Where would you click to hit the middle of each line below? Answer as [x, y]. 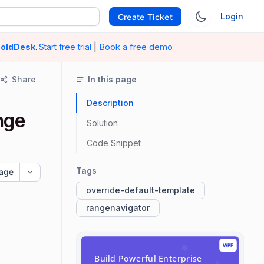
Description [110, 103]
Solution [102, 123]
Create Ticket [145, 16]
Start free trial [65, 47]
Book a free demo [136, 47]
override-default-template [141, 190]
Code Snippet [114, 143]
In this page [112, 79]
